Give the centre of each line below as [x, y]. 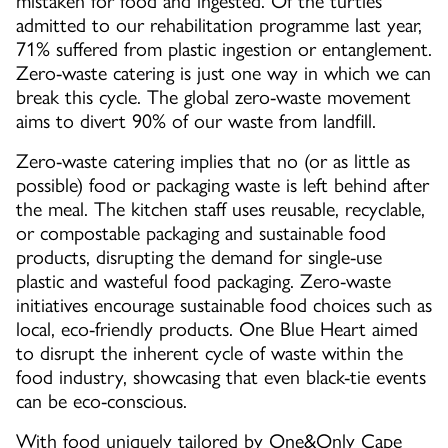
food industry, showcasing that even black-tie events [221, 376]
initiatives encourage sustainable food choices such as [224, 304]
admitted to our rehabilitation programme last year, [219, 24]
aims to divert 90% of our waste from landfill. [196, 120]
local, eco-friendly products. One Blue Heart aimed [217, 328]
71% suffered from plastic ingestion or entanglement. [224, 48]
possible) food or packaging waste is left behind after [222, 184]
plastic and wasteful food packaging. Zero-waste [203, 280]
